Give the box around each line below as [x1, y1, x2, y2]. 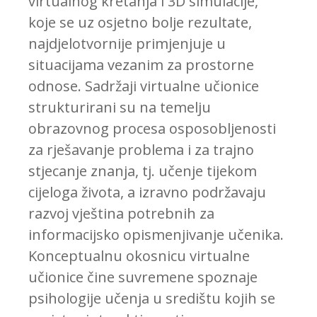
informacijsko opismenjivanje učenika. [28, 225, 284, 245]
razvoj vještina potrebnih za [28, 204, 214, 224]
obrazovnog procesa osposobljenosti [28, 119, 276, 139]
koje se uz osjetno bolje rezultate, [28, 13, 252, 33]
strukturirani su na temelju [28, 98, 211, 117]
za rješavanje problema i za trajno [28, 140, 254, 160]
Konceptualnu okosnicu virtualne [28, 246, 250, 266]
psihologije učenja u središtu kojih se [28, 289, 275, 309]
